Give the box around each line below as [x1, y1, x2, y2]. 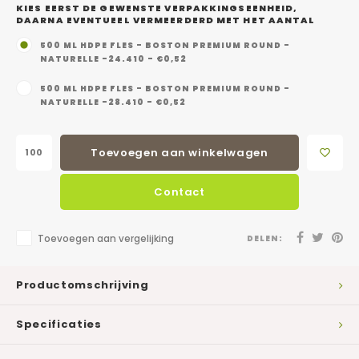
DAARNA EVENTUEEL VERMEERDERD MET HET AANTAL [16, 14, 316, 26]
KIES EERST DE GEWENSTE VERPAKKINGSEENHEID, [16, 2, 298, 14]
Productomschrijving [16, 277, 149, 293]
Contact [154, 184, 205, 200]
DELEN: [247, 232, 283, 244]
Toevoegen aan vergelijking [38, 232, 174, 246]
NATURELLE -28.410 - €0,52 [40, 97, 186, 107]
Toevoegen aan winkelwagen [91, 144, 268, 160]
